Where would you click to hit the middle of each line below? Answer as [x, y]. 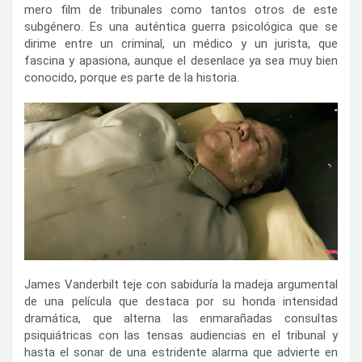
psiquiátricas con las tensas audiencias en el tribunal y [181, 335]
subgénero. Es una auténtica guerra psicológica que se [181, 26]
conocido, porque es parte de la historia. [132, 77]
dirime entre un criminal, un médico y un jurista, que [181, 43]
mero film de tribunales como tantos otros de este [181, 9]
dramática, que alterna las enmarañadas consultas [181, 318]
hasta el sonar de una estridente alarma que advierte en [181, 352]
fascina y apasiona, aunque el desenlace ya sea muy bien [181, 60]
